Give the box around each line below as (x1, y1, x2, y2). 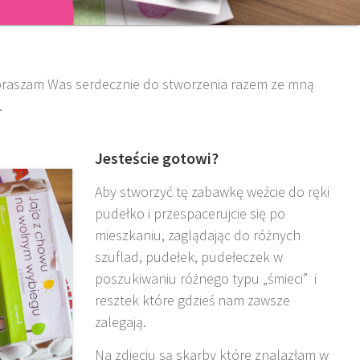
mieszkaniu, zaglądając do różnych (95, 226, 301, 245)
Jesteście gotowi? (95, 148, 219, 169)
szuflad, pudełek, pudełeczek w (95, 247, 284, 267)
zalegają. (95, 313, 147, 332)
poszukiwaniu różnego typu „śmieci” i (95, 269, 317, 288)
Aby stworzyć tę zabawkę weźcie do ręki (95, 182, 330, 202)
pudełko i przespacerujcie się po (95, 204, 286, 223)
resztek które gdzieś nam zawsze (95, 291, 291, 310)
